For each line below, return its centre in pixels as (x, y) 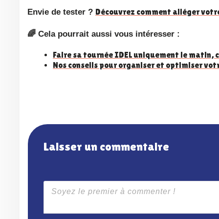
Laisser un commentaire (109, 147)
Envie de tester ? (63, 12)
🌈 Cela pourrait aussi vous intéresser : (108, 34)
